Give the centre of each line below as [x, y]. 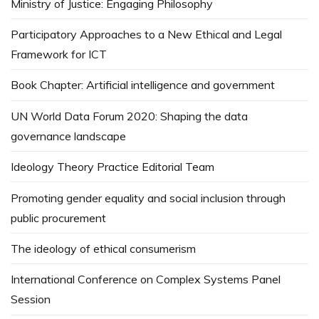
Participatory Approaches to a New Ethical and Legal [146, 35]
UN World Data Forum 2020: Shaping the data [129, 116]
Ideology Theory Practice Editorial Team [113, 167]
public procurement [58, 218]
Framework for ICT [59, 54]
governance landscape [68, 136]
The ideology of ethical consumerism [103, 248]
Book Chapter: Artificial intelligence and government [143, 85]
